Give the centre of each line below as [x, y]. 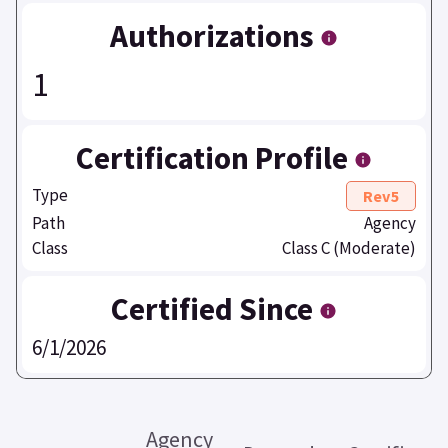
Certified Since [215, 308]
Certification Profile [215, 157]
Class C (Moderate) [349, 247]
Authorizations [215, 35]
